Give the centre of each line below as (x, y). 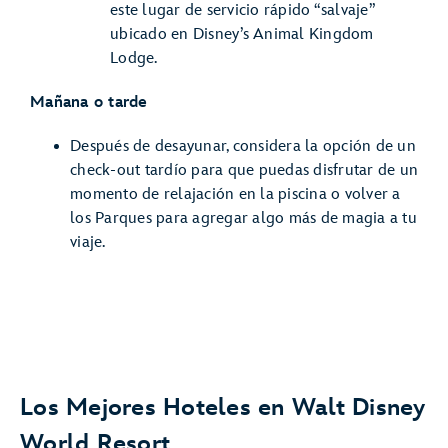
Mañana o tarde (89, 102)
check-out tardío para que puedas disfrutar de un (244, 170)
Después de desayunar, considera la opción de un (243, 146)
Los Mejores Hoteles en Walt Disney (223, 407)
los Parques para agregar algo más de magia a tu (243, 218)
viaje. (88, 242)
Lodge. (134, 58)
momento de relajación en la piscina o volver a (235, 194)
